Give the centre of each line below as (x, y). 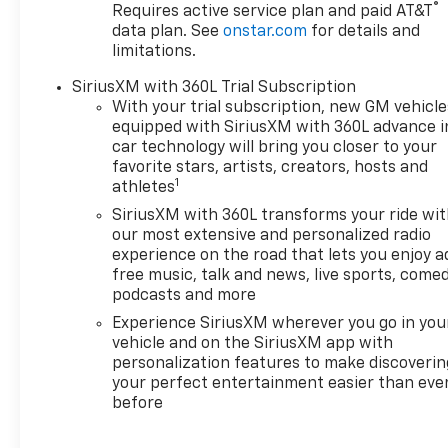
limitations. (154, 52)
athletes (144, 188)
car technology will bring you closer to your (275, 148)
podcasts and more (184, 296)
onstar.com (265, 32)
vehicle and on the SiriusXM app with (253, 344)
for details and (364, 32)
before (138, 404)
